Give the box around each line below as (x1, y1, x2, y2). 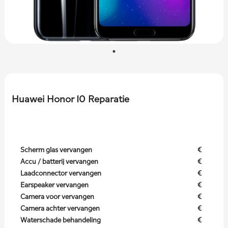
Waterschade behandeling (20, 216, 101, 224)
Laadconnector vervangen (20, 169, 101, 178)
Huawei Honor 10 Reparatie (11, 94, 129, 105)
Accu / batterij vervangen (20, 157, 98, 166)
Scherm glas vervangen (20, 146, 92, 154)
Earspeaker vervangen (20, 181, 89, 189)
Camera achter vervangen (20, 204, 100, 213)
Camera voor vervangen (20, 192, 94, 201)
